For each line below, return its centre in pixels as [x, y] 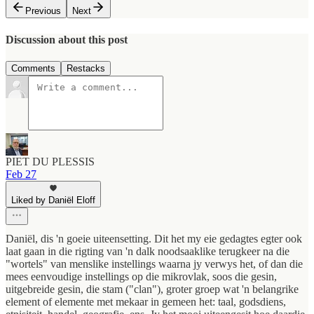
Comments [33, 69]
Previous [43, 11]
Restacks [86, 69]
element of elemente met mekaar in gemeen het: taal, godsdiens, [146, 302]
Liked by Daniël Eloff [53, 200]
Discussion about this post [67, 39]
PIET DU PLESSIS [50, 162]
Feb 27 [21, 175]
